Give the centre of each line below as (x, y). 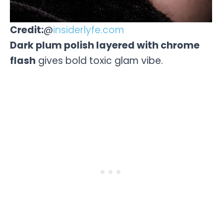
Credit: (27, 30)
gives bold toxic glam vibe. (99, 61)
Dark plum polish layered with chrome (105, 46)
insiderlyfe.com (89, 30)
